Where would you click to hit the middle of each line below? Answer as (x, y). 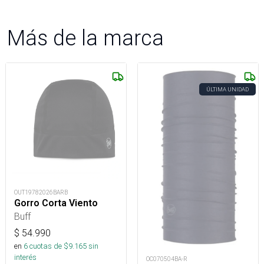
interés (25, 257)
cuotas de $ (48, 246)
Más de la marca (85, 37)
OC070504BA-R (167, 259)
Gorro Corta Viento (56, 203)
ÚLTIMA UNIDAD (227, 89)
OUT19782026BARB (41, 192)
